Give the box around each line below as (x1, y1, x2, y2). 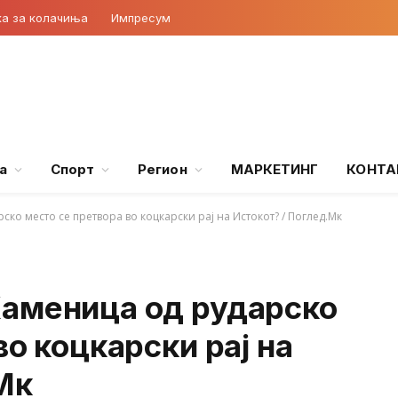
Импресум (111, 10, 171, 25)
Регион (138, 161, 187, 178)
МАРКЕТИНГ (230, 161, 319, 178)
